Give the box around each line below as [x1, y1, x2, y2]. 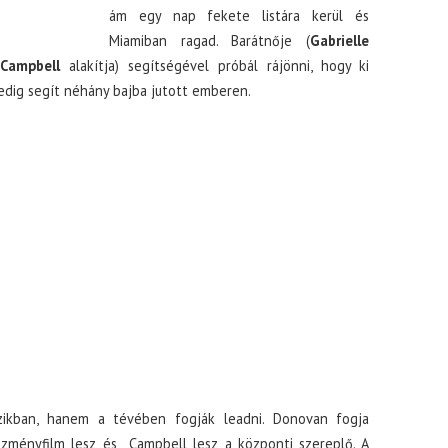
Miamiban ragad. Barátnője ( [108, 31, 311, 50]
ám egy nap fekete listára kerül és [108, 6, 370, 25]
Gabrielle [310, 31, 370, 50]
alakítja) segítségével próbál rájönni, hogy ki [69, 56, 370, 75]
